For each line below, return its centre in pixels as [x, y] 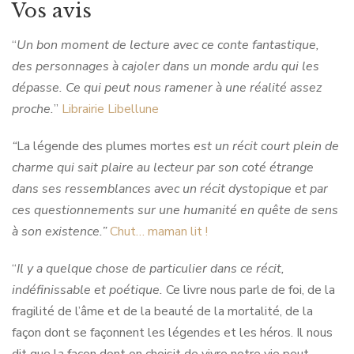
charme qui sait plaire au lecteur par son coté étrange [163, 168]
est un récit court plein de [265, 146]
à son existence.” [61, 232]
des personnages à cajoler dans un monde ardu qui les [166, 66]
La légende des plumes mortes [104, 146]
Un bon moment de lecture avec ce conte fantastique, [168, 45]
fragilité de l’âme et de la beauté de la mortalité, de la [162, 311]
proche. [33, 109]
